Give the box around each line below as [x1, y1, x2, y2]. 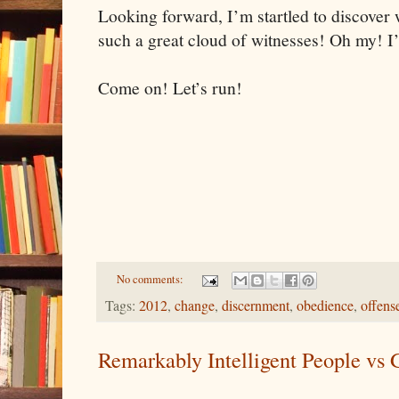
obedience [297, 296, 354, 316]
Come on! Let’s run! [98, 76, 242, 101]
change [175, 296, 215, 316]
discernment [222, 296, 289, 316]
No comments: [116, 272, 186, 288]
